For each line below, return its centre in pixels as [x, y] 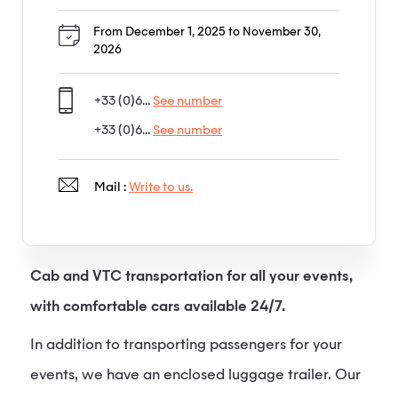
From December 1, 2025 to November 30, [207, 32]
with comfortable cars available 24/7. [158, 307]
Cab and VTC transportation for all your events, [191, 277]
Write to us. [161, 187]
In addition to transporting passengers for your [186, 346]
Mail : [111, 187]
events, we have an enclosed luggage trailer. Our [195, 376]
